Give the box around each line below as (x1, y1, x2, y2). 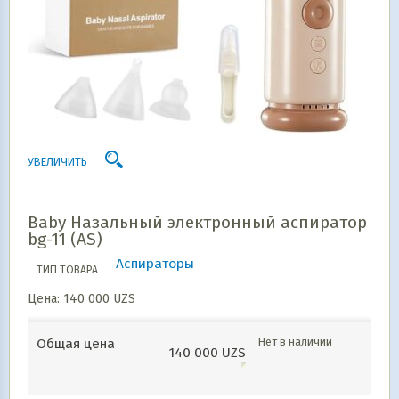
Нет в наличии (258, 335, 332, 348)
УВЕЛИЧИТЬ (28, 155, 87, 168)
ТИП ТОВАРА (37, 264, 98, 276)
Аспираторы (116, 256, 194, 272)
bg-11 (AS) (28, 229, 102, 249)
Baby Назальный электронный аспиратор (28, 212, 367, 232)
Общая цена (37, 336, 115, 352)
